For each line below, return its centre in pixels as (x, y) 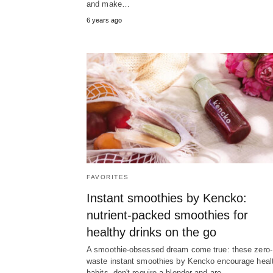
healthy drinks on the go (151, 232)
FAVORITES (108, 177)
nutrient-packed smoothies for (167, 215)
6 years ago (104, 20)
